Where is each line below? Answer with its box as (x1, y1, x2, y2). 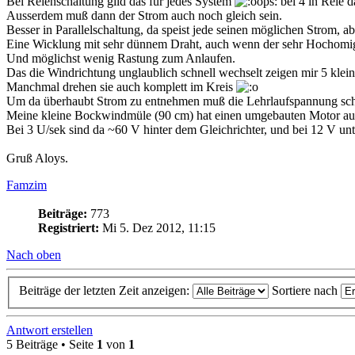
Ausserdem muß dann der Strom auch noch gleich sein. (6, 9, 282, 23)
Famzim (6, 178, 47, 193)
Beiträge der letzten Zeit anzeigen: (19, 283, 193, 297)
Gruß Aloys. (6, 151, 68, 166)
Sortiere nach (272, 283, 341, 297)
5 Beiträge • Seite (6, 337, 97, 351)
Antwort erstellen (6, 323, 93, 337)
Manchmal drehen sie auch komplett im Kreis (6, 80, 236, 94)
